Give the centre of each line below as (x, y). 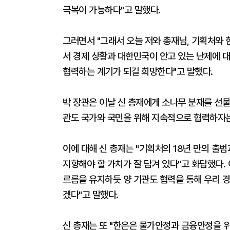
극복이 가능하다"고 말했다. (112, 10)
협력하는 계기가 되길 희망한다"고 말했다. (138, 72)
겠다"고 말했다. (91, 195)
